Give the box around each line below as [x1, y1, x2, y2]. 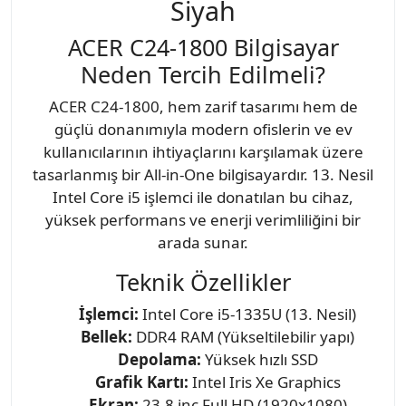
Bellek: [81, 325, 132, 347]
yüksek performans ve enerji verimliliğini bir [45, 208, 361, 230]
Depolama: [117, 348, 201, 370]
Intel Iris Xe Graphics [188, 371, 341, 392]
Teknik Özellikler [115, 266, 291, 297]
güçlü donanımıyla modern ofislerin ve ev [53, 118, 353, 140]
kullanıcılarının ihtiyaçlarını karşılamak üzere [43, 140, 363, 162]
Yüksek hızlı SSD [200, 348, 318, 370]
